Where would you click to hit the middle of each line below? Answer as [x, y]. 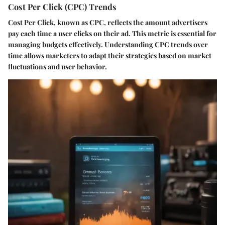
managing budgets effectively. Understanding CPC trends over [108, 44]
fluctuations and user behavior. [58, 66]
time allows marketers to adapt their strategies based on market [110, 55]
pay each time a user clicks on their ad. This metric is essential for [112, 33]
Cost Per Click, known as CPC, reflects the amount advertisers [108, 22]
